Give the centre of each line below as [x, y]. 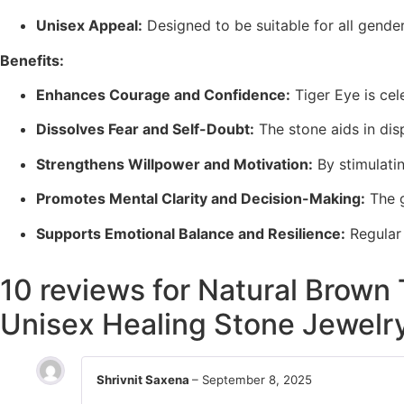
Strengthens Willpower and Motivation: [174, 164]
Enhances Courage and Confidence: [163, 94]
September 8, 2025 [257, 379]
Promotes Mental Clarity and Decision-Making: [201, 199]
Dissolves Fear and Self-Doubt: [145, 129]
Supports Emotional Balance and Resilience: [191, 233]
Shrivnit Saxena [144, 379]
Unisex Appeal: [89, 26]
